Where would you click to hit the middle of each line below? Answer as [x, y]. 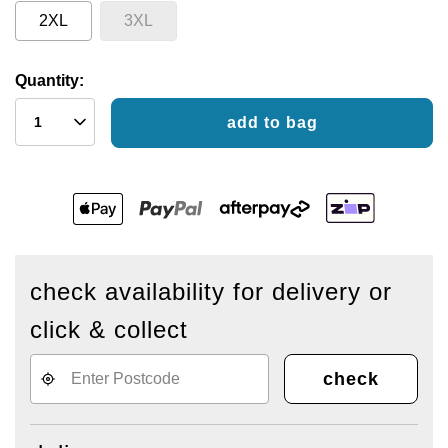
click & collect [109, 330]
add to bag [272, 123]
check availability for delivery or [211, 292]
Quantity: [49, 81]
